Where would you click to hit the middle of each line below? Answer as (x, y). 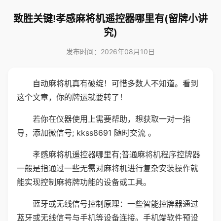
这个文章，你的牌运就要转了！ (72, 97)
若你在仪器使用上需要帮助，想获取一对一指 (111, 119)
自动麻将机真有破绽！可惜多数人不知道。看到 (115, 83)
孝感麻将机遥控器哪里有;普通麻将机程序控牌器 (116, 154)
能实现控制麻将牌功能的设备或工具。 (84, 182)
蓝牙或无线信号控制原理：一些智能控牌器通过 (115, 204)
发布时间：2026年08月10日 (110, 52)
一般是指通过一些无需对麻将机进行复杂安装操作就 (108, 168)
